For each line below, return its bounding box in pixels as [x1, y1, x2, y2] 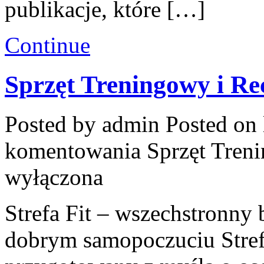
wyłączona [5, 164, 103, 190]
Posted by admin [5, 111, 166, 137]
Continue [5, 32, 90, 58]
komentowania [5, 138, 147, 163]
